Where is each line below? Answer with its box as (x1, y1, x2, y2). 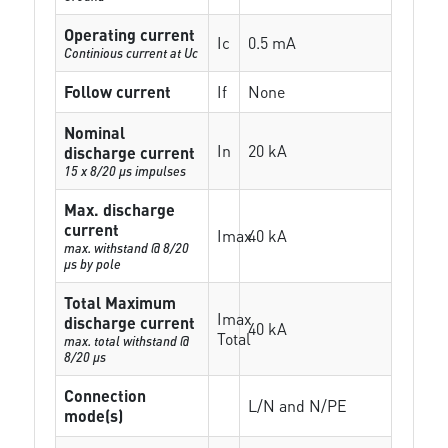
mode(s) (64, 405, 124, 426)
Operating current (64, 24, 196, 45)
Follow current (64, 81, 172, 102)
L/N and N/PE (248, 395, 348, 416)
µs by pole (64, 255, 122, 272)
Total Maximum (64, 292, 177, 313)
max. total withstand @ (64, 332, 190, 349)
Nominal (64, 122, 126, 143)
